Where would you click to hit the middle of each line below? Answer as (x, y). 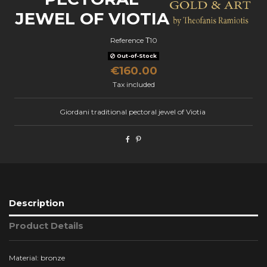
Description (37, 204)
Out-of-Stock (136, 56)
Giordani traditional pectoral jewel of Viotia (133, 112)
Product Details (46, 226)
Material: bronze (37, 258)
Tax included (133, 85)
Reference (127, 41)
